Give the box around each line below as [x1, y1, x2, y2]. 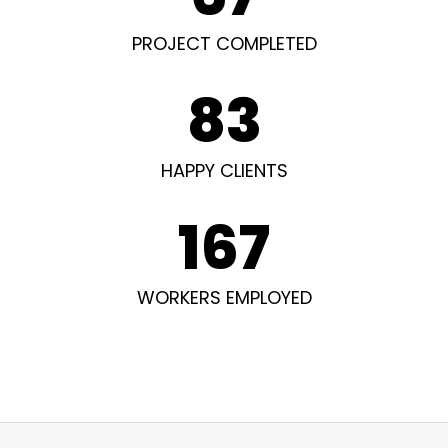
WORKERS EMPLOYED [136, 285, 312, 310]
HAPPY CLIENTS [160, 158, 288, 183]
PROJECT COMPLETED [131, 31, 317, 56]
